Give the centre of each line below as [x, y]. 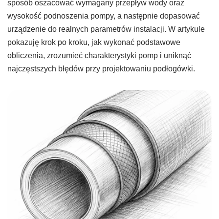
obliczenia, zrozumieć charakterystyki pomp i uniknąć [99, 55]
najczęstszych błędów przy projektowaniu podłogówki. [101, 68]
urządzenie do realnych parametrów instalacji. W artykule [106, 29]
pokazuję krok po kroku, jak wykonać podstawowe [94, 42]
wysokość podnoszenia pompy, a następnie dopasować [104, 16]
